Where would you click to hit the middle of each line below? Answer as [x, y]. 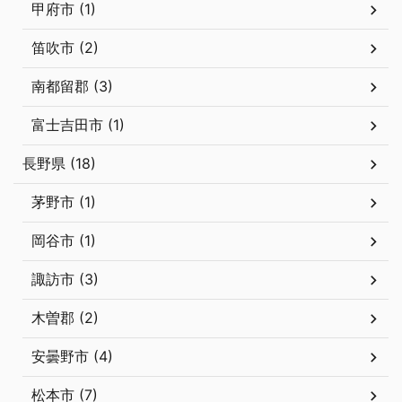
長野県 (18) [59, 164]
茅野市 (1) [64, 202]
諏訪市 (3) [65, 280]
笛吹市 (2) [65, 48]
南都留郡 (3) [72, 87]
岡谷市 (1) [64, 241]
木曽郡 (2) [65, 318]
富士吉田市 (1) [78, 125]
